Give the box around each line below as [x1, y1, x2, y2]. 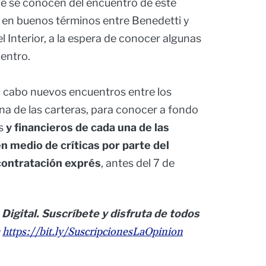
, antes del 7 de [101, 157, 175, 170]
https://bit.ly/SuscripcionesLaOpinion [2, 225, 183, 239]
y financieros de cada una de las [4, 121, 169, 134]
